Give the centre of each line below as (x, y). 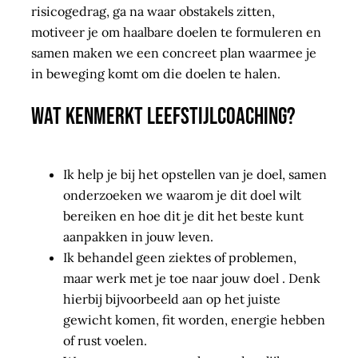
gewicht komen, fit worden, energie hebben (194, 319)
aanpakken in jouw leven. (138, 236)
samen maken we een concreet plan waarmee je (173, 52)
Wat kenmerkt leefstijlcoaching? (163, 117)
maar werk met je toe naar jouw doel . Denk (191, 278)
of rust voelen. (105, 340)
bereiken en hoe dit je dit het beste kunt (183, 215)
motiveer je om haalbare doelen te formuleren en (176, 32)
